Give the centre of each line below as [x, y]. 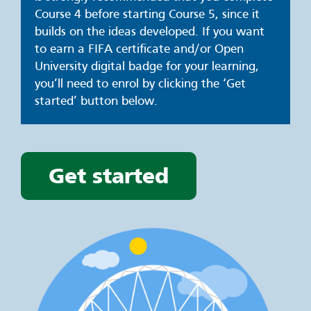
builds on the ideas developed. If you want [150, 32]
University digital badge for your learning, [147, 67]
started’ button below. [96, 101]
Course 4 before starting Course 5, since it [147, 15]
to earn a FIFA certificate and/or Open [139, 49]
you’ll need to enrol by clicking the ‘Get [140, 84]
